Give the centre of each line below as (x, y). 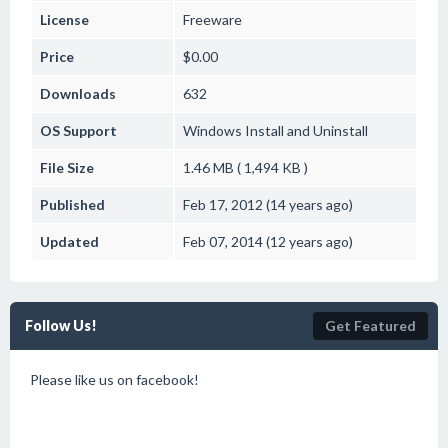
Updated (69, 241)
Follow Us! (61, 325)
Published (72, 204)
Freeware (212, 19)
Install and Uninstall (305, 130)
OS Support (78, 130)
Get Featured (370, 325)
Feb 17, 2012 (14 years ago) (268, 204)
